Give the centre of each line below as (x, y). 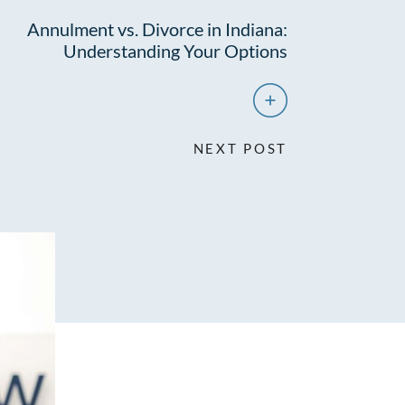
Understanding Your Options (175, 51)
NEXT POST (240, 148)
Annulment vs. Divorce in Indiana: (157, 29)
